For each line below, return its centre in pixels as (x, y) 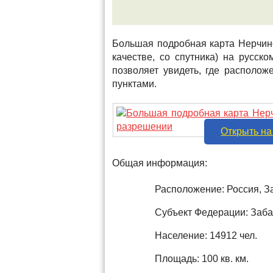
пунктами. (134, 84)
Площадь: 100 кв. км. (202, 259)
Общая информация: (160, 163)
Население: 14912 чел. (206, 236)
